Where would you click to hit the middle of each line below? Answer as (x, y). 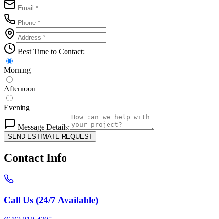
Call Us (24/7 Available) (51, 200)
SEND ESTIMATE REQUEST (50, 136)
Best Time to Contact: (50, 51)
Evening (17, 107)
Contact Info (35, 158)
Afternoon (20, 88)
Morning (17, 70)
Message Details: (43, 127)
